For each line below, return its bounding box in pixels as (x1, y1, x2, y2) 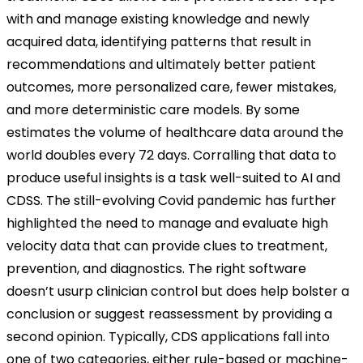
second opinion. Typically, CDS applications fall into (6, 327, 330, 346)
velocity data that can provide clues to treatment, (6, 236, 327, 255)
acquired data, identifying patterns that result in (6, 32, 311, 51)
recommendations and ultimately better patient (6, 54, 316, 74)
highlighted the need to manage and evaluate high (6, 213, 328, 233)
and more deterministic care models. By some (6, 100, 300, 119)
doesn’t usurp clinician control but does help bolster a (6, 281, 349, 301)
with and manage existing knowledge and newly (6, 9, 310, 28)
